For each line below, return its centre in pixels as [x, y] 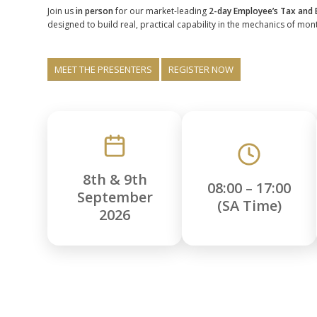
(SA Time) [249, 206]
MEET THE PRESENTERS [103, 70]
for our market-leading [161, 11]
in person [94, 11]
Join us [62, 11]
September [115, 197]
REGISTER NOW [201, 70]
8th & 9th [115, 179]
